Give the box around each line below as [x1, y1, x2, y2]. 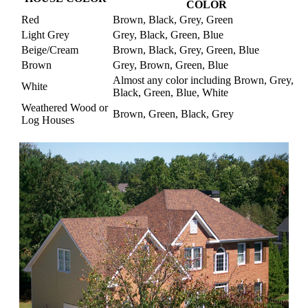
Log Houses [21, 114, 74, 126]
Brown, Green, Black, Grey [113, 108, 234, 120]
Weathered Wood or [21, 102, 108, 114]
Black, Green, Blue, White [113, 87, 228, 99]
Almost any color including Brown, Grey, [113, 74, 294, 87]
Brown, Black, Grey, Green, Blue [113, 44, 259, 56]
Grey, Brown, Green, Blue [113, 59, 228, 71]
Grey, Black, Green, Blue [113, 29, 223, 41]
